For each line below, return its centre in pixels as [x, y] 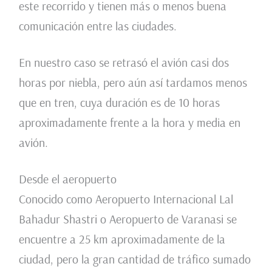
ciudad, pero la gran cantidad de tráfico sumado [134, 259]
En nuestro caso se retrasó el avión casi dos [124, 63]
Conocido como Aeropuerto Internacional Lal [126, 199]
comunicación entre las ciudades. [97, 26]
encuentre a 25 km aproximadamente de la [122, 239]
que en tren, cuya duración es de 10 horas [119, 103]
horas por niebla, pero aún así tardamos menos [133, 83]
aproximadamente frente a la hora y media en [129, 123]
